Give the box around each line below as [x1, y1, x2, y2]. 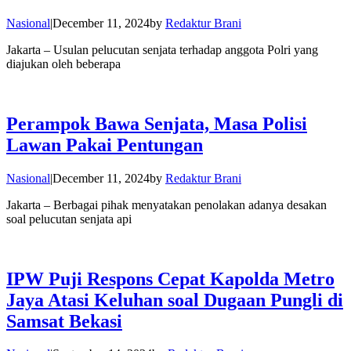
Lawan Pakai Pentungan [6, 134, 203, 155]
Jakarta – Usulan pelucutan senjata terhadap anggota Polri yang [6, 42, 318, 56]
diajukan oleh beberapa [6, 56, 121, 71]
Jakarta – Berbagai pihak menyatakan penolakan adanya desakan [6, 197, 327, 212]
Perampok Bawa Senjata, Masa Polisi [6, 113, 307, 134]
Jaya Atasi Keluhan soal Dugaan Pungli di [6, 289, 343, 310]
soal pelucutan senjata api [6, 212, 132, 226]
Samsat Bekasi [6, 310, 122, 331]
